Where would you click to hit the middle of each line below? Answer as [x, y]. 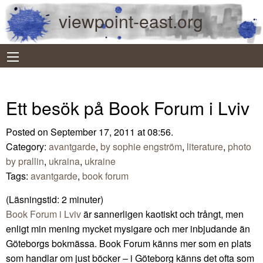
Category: [27, 146]
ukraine [100, 161]
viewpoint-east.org [131, 21]
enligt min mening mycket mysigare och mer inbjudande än [128, 228]
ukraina [64, 161]
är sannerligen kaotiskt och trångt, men [162, 214]
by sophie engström [141, 146]
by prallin [25, 161]
